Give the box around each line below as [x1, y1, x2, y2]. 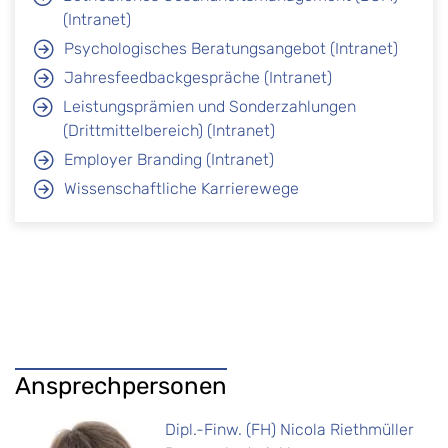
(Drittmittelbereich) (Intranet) [63, 121, 275, 141]
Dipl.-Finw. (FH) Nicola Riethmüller [165, 420, 414, 440]
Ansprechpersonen [15, 372, 227, 401]
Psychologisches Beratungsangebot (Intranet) [64, 39, 398, 59]
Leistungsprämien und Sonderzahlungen [63, 97, 356, 117]
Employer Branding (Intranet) [64, 150, 274, 170]
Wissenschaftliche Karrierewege [64, 179, 299, 199]
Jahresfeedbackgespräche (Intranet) [64, 68, 332, 88]
